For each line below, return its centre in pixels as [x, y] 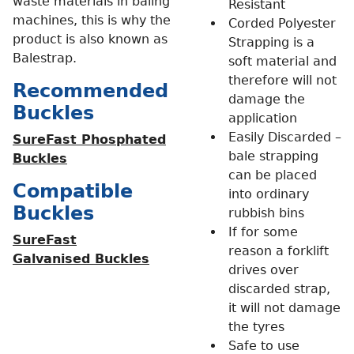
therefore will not [282, 80]
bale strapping [273, 156]
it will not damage [284, 307]
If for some [263, 232]
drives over [264, 269]
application [263, 118]
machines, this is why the [92, 20]
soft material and [282, 61]
